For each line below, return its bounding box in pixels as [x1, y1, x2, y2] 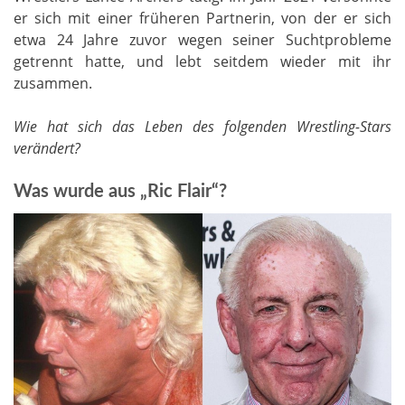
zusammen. [14, 72, 92, 93]
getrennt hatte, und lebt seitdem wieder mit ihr [14, 51, 391, 71]
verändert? [14, 137, 80, 158]
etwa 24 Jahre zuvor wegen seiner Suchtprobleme [14, 29, 391, 50]
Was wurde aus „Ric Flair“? [14, 182, 227, 201]
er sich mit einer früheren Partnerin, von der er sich [14, 7, 391, 28]
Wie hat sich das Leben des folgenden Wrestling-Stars [14, 116, 391, 137]
